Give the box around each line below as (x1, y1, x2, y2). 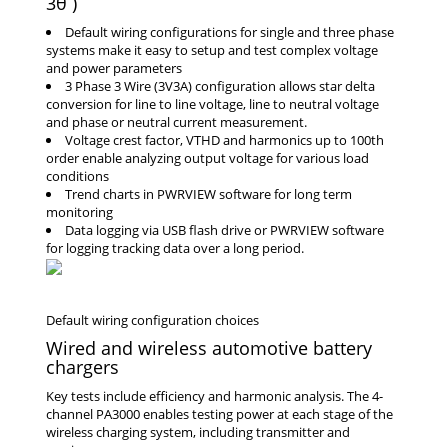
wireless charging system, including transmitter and (46, 423, 350, 442)
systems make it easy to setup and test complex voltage (46, 40, 378, 59)
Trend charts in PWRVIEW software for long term (65, 184, 352, 203)
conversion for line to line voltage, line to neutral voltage (46, 94, 379, 113)
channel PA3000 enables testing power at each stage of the (46, 405, 393, 424)
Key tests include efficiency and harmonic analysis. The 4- (46, 387, 383, 406)
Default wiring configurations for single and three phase (65, 22, 394, 41)
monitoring (46, 202, 113, 221)
